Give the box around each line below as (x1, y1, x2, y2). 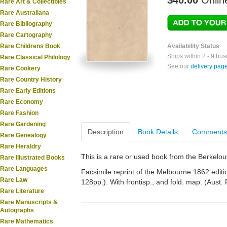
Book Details (138, 128, 178, 136)
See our (167, 63, 191, 70)
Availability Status (167, 43, 219, 50)
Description (88, 128, 124, 136)
